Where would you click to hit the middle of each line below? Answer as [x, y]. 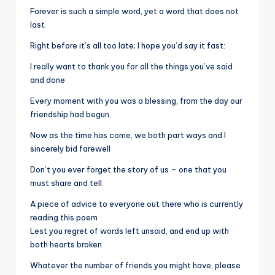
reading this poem [64, 217]
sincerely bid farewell [70, 148]
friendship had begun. [71, 114]
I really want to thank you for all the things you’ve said [131, 66]
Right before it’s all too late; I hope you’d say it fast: [128, 45]
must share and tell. [67, 183]
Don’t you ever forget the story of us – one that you [128, 169]
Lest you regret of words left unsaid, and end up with [130, 230]
